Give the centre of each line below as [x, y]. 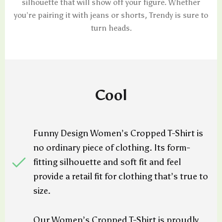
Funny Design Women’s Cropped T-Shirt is [118, 133]
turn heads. [111, 28]
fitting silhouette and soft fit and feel [107, 162]
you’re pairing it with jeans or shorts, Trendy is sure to [111, 15]
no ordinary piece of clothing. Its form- [111, 148]
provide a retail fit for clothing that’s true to [121, 176]
